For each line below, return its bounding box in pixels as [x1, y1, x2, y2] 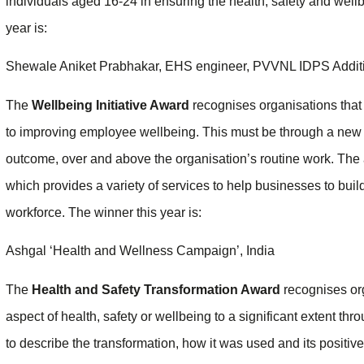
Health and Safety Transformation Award [32, 282, 280, 297]
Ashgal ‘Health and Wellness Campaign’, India [6, 244, 275, 258]
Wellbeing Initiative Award [32, 97, 189, 112]
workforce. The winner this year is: [6, 205, 201, 219]
